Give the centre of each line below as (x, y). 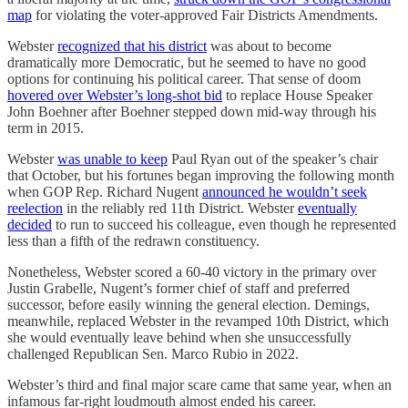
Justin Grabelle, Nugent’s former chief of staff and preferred (178, 288)
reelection (35, 208)
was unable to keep (112, 158)
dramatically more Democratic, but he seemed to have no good (187, 62)
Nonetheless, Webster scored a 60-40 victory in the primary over (192, 271)
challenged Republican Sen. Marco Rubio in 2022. (153, 353)
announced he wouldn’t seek (285, 191)
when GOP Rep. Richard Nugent (105, 191)
